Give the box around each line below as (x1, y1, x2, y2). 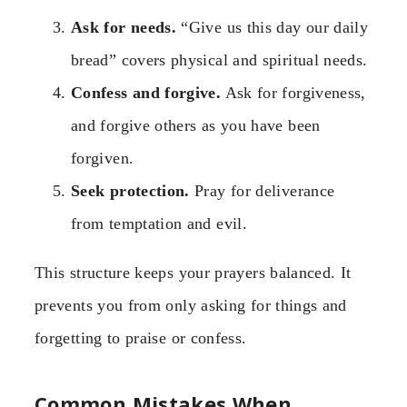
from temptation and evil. (71, 213, 247, 233)
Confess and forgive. (71, 83, 222, 102)
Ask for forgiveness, (221, 83, 366, 102)
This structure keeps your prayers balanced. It (35, 263, 352, 282)
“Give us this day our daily (176, 17, 369, 36)
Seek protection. (71, 181, 190, 200)
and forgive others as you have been (71, 115, 321, 134)
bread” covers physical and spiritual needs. (71, 50, 368, 69)
